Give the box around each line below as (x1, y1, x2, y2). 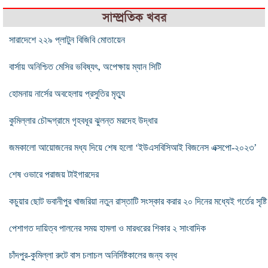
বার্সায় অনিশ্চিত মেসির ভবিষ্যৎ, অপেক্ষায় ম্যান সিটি (9, 61, 161, 72)
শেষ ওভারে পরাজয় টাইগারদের (9, 169, 99, 179)
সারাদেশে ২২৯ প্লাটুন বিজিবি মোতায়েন (9, 34, 125, 45)
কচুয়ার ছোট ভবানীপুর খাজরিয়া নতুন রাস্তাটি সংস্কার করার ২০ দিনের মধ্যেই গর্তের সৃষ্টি (9, 196, 267, 206)
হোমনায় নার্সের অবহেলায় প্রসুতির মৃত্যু (9, 88, 125, 99)
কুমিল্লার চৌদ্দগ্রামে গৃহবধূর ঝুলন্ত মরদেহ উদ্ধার (9, 115, 157, 126)
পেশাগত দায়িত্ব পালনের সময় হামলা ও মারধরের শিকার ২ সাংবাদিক (9, 223, 206, 233)
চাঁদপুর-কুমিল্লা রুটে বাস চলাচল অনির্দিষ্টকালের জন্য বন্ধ (9, 249, 177, 260)
